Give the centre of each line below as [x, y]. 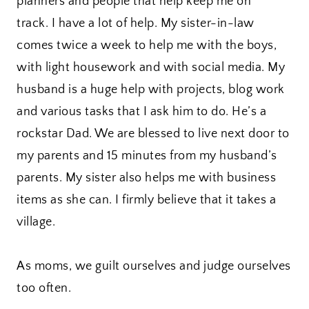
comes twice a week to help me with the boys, [147, 46]
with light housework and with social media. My [151, 68]
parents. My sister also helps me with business [146, 178]
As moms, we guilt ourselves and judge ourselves [154, 267]
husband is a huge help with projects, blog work [151, 90]
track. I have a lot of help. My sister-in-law [136, 24]
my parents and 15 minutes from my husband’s [147, 156]
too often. [44, 289]
